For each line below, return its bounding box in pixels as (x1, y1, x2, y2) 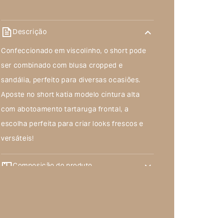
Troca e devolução (13, 183, 74, 198)
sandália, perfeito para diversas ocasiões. (1, 73, 141, 88)
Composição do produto (13, 159, 92, 174)
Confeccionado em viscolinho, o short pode (1, 44, 146, 59)
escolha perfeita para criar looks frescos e (1, 117, 144, 132)
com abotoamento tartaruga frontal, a (1, 103, 129, 117)
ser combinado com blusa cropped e (1, 59, 123, 73)
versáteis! (1, 132, 34, 146)
